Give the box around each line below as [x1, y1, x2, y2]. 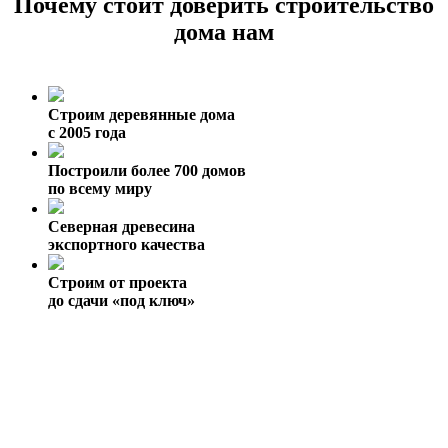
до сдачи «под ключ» [48, 292, 195, 310]
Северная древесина [48, 218, 195, 236]
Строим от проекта [48, 274, 187, 292]
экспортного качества [48, 236, 205, 254]
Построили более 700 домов [48, 162, 246, 180]
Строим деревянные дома [48, 106, 235, 124]
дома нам [174, 19, 274, 46]
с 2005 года [48, 124, 126, 142]
